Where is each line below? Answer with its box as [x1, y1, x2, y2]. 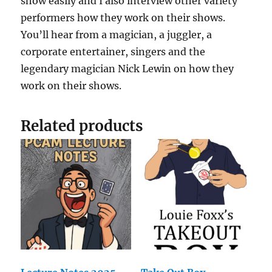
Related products [21, 117, 143, 136]
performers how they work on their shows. [21, 12, 226, 24]
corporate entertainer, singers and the [21, 46, 206, 58]
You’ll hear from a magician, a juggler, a [21, 29, 212, 41]
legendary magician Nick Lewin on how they [21, 63, 234, 75]
